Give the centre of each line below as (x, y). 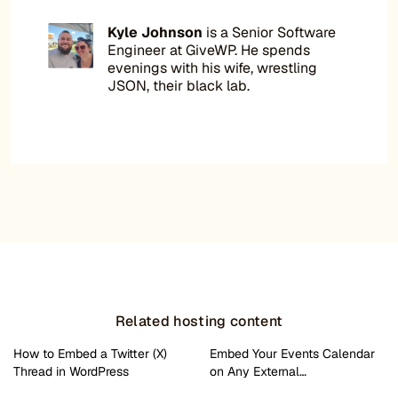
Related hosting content (199, 322)
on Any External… (258, 372)
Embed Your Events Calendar (292, 354)
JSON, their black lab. (179, 86)
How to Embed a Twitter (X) (90, 354)
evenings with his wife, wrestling (213, 68)
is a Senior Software (270, 33)
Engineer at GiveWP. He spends (209, 51)
